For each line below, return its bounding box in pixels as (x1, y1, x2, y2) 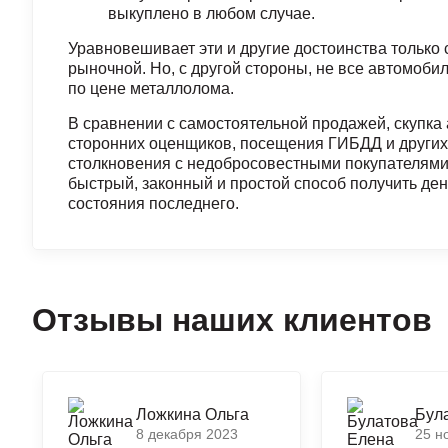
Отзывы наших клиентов (32, 302, 432, 338)
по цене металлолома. (68, 80, 234, 97)
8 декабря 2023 (136, 426, 238, 442)
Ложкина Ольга (136, 406, 249, 423)
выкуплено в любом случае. (108, 5, 315, 22)
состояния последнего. (68, 195, 239, 212)
